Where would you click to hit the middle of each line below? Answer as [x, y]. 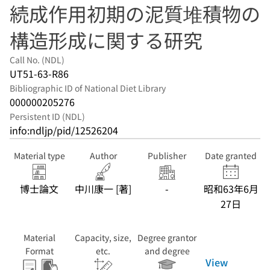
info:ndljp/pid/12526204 [64, 130]
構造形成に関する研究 [106, 40]
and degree [167, 251]
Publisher [167, 155]
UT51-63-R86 [39, 74]
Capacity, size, [103, 237]
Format [39, 251]
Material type [39, 155]
